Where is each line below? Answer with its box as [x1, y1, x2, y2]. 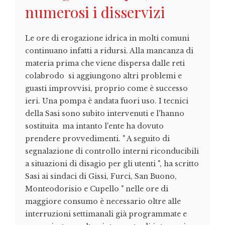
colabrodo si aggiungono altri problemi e [25, 71, 182, 81]
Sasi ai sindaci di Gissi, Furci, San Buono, [25, 172, 177, 181]
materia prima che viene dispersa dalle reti [25, 59, 185, 68]
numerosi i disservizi [25, 2, 165, 23]
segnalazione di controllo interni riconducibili [25, 147, 199, 156]
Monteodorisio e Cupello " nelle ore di [25, 184, 168, 194]
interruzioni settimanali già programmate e [25, 209, 187, 219]
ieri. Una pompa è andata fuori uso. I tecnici [25, 96, 188, 106]
